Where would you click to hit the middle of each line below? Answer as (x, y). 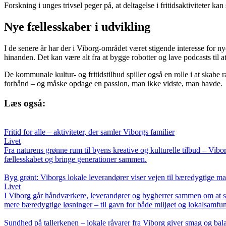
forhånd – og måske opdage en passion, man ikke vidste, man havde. (113, 84)
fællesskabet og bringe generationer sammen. (75, 159)
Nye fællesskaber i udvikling (77, 27)
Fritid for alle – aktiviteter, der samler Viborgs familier (89, 132)
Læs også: (25, 103)
